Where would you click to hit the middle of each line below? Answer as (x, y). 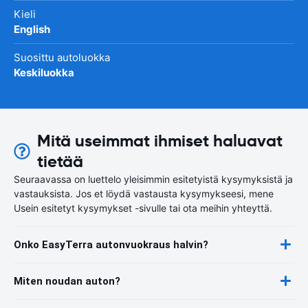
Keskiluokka (44, 72)
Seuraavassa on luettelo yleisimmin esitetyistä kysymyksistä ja (153, 179)
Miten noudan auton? (67, 281)
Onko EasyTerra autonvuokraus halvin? (111, 244)
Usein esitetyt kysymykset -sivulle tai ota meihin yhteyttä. (143, 208)
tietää (60, 161)
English (32, 29)
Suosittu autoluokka (62, 57)
